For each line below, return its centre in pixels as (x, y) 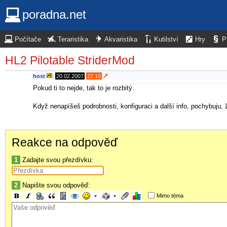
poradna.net (54, 14)
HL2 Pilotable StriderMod (70, 60)
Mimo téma (170, 195)
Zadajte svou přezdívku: (57, 160)
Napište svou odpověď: (55, 185)
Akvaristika (121, 40)
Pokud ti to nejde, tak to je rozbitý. (84, 88)
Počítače (28, 40)
